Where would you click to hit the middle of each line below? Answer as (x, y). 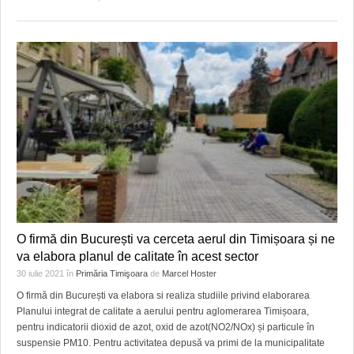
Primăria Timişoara (112, 274)
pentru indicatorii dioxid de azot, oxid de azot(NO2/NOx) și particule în (166, 328)
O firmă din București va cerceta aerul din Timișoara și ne (176, 239)
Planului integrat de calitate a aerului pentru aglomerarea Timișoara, (163, 312)
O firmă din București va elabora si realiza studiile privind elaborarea (163, 296)
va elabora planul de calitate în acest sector (137, 257)
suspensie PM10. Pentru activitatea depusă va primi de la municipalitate (171, 343)
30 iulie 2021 (41, 274)
